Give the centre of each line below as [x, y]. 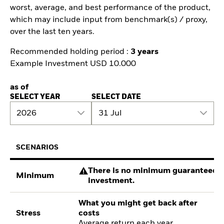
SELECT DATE [116, 97]
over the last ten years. [52, 32]
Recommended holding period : [70, 52]
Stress [28, 213]
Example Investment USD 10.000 [73, 64]
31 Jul [110, 113]
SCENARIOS [37, 147]
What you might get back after [138, 203]
